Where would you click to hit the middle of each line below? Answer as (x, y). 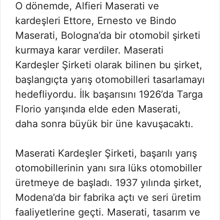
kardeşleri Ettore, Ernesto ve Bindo (96, 21)
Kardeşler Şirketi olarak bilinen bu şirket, (109, 65)
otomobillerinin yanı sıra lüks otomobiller (109, 168)
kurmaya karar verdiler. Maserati (89, 50)
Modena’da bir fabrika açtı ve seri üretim (108, 197)
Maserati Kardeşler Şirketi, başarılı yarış (106, 153)
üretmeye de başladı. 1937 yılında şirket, (109, 183)
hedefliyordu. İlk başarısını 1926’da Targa (109, 94)
